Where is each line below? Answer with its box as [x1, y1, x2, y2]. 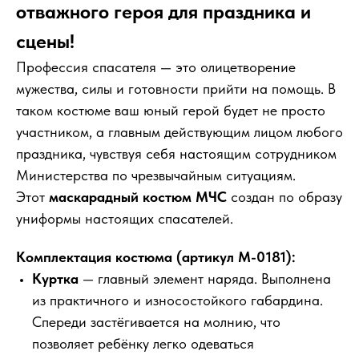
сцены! [16, 30, 75, 54]
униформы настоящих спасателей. [16, 210, 233, 228]
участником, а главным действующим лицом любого [16, 123, 343, 141]
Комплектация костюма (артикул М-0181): [16, 248, 296, 266]
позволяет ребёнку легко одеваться [32, 335, 254, 353]
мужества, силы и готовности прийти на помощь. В [16, 80, 336, 98]
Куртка [32, 270, 79, 288]
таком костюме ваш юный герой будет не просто [16, 102, 325, 119]
